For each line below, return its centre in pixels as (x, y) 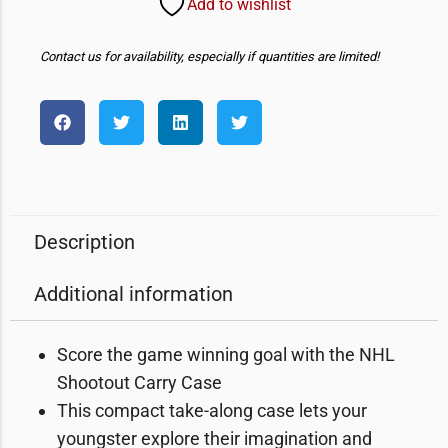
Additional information (133, 294)
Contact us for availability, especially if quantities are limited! (209, 56)
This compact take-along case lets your (212, 410)
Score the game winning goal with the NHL (226, 354)
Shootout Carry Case (139, 382)
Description (84, 242)
